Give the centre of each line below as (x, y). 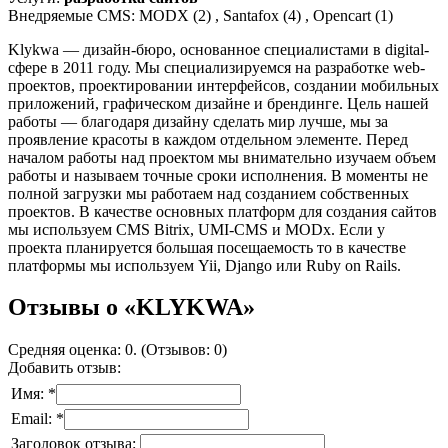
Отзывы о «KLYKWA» (131, 307)
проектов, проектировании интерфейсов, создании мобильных (223, 85)
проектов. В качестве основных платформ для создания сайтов (222, 211)
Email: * (37, 419)
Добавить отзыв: (64, 368)
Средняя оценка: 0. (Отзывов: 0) (117, 350)
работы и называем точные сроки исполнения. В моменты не (218, 175)
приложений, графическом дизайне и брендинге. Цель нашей (218, 103)
